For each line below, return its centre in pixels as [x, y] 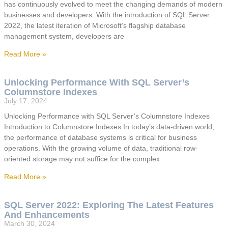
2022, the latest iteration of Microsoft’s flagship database [95, 26]
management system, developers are [64, 36]
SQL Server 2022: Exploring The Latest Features [109, 205]
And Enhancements [47, 215]
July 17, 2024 [26, 101]
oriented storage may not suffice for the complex [82, 159]
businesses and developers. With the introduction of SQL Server [107, 15]
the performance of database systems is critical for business [101, 138]
